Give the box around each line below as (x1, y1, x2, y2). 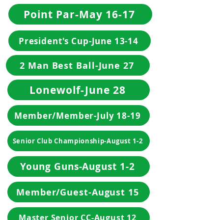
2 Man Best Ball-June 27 (20, 59, 134, 72)
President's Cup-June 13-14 (18, 35, 139, 47)
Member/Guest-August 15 (16, 186, 139, 198)
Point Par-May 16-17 (23, 7, 136, 22)
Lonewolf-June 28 (29, 82, 126, 97)
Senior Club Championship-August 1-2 (12, 137, 143, 145)
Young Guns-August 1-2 (20, 160, 135, 173)
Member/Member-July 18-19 (14, 110, 141, 121)
